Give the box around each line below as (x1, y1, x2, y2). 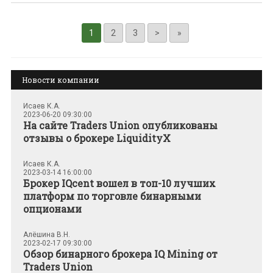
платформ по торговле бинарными (23, 190, 201, 203)
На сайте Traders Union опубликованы (23, 119, 218, 132)
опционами (23, 202, 82, 216)
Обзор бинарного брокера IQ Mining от (23, 247, 218, 261)
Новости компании (22, 75, 99, 85)
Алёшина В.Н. (23, 230, 70, 239)
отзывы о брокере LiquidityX (23, 132, 171, 145)
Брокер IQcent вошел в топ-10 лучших (23, 177, 216, 190)
